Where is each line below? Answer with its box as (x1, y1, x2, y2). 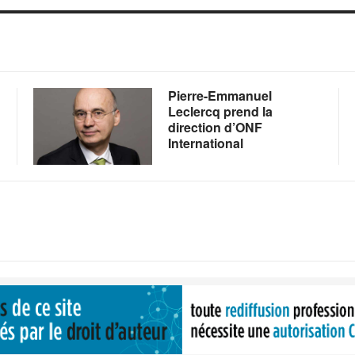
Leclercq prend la (167, 102, 273, 120)
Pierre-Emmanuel (167, 86, 272, 105)
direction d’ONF (167, 118, 262, 136)
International (167, 134, 243, 152)
